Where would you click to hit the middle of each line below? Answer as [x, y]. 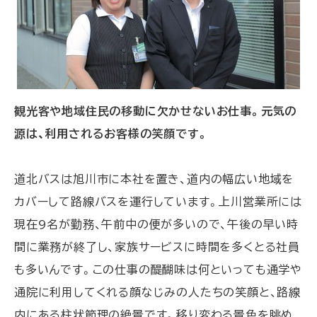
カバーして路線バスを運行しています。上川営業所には [158, 202]
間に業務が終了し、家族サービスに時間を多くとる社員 [157, 247]
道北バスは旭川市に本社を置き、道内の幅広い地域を [154, 179]
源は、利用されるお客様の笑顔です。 [111, 134]
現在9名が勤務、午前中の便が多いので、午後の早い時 [156, 225]
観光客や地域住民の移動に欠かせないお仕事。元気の [156, 111]
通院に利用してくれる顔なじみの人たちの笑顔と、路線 [157, 293]
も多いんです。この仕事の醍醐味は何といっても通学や [158, 270]
